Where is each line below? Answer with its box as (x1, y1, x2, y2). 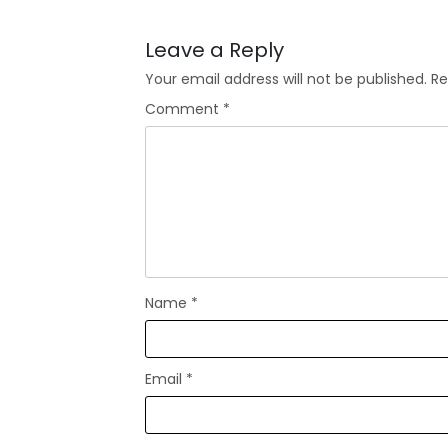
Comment (145, 98, 224, 119)
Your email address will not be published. (145, 68, 428, 89)
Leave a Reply (145, 35, 285, 64)
